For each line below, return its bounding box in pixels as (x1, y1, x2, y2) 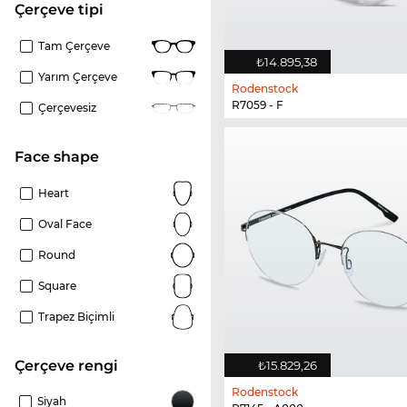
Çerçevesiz (38, 101, 96, 115)
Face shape (24, 148, 99, 166)
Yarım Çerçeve (38, 70, 117, 84)
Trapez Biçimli (38, 310, 114, 324)
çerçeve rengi (25, 357, 118, 375)
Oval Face (38, 217, 92, 232)
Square (38, 279, 76, 293)
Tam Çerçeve (38, 39, 110, 54)
